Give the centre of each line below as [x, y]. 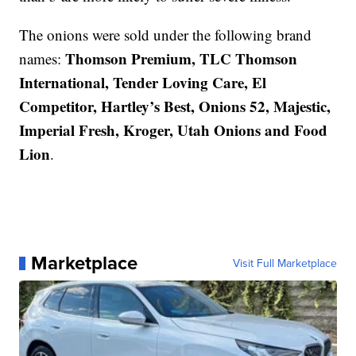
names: [43, 59]
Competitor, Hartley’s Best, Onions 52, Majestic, [175, 106]
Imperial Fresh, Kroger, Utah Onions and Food [174, 130]
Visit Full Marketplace [284, 263]
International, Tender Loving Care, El [143, 83]
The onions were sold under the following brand [166, 35]
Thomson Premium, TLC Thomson [182, 59]
